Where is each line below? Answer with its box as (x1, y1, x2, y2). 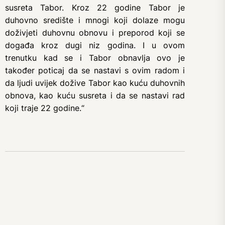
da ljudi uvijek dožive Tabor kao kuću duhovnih (5, 78, 185, 88)
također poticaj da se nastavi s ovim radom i (5, 65, 185, 75)
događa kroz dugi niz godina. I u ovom (5, 40, 185, 50)
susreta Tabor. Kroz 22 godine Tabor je (5, 3, 185, 13)
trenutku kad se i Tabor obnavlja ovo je (5, 53, 185, 63)
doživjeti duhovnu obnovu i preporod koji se (5, 28, 185, 38)
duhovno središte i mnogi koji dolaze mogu (5, 15, 185, 25)
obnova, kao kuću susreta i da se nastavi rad (5, 90, 185, 100)
